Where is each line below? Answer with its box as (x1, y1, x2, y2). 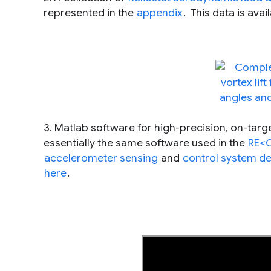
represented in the (44, 5, 136, 19)
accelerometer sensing (44, 151, 158, 165)
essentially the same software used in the (44, 135, 247, 149)
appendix (137, 5, 183, 19)
